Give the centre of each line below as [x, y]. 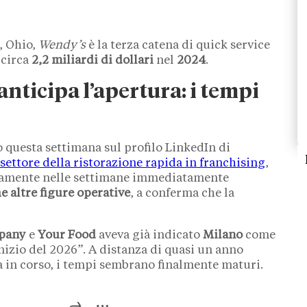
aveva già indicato [149, 235]
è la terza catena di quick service [178, 45]
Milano [223, 235]
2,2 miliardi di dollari [93, 60]
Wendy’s [62, 45]
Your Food [67, 235]
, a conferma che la [182, 193]
